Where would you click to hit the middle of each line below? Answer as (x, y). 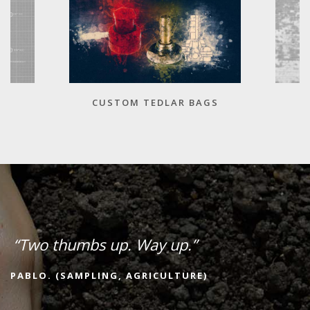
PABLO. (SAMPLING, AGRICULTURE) (109, 275)
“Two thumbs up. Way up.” (109, 244)
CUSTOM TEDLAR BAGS (155, 102)
